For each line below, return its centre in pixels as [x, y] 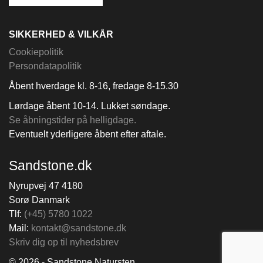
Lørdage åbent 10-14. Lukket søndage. [90, 106]
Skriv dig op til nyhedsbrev [64, 242]
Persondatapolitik [45, 66]
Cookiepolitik [36, 52]
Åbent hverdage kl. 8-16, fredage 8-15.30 [94, 86]
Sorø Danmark [39, 200]
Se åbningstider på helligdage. [73, 120]
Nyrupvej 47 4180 [46, 186]
